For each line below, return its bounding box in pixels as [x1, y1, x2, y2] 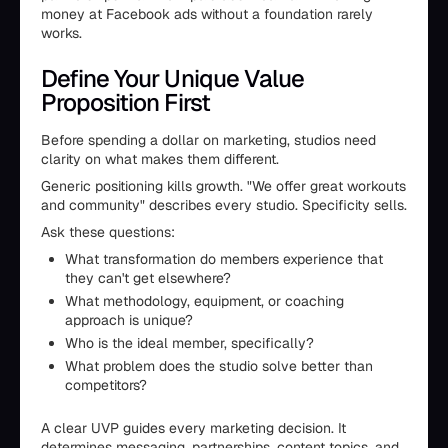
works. [41, 24, 82, 42]
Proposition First [41, 87, 210, 118]
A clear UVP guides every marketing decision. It [41, 419, 346, 437]
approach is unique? [65, 311, 193, 329]
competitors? [65, 376, 147, 394]
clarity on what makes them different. [41, 150, 279, 168]
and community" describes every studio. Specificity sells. [41, 196, 407, 214]
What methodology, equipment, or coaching [65, 292, 344, 310]
